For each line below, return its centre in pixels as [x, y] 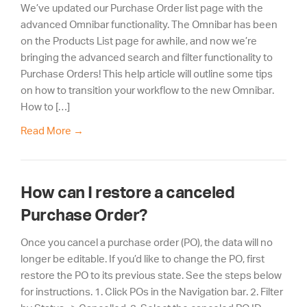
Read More [46, 131]
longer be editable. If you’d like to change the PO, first [143, 259]
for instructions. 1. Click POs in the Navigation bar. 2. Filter [152, 292]
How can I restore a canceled [127, 193]
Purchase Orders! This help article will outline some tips [147, 74]
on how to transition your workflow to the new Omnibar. [147, 90]
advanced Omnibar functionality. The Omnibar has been [149, 24]
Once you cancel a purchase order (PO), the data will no [147, 243]
